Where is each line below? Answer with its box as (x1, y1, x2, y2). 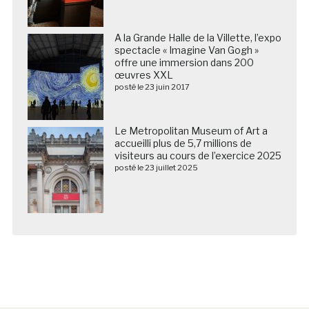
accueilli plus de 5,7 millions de (114, 137, 252, 149)
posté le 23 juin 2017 (114, 81, 190, 92)
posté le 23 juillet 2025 (114, 162, 198, 172)
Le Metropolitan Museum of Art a (114, 124, 268, 137)
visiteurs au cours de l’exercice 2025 (114, 149, 281, 161)
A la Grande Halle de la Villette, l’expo (114, 31, 281, 43)
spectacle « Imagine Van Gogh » (114, 43, 259, 56)
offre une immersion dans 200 (114, 56, 254, 68)
